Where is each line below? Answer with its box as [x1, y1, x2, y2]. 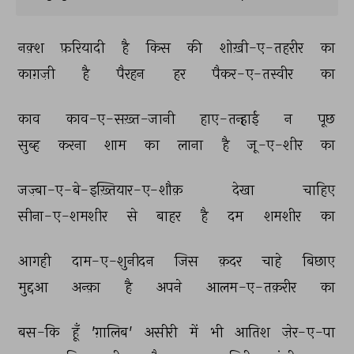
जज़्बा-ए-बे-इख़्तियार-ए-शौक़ [18, 180, 186, 199]
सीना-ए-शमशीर [18, 206, 111, 225]
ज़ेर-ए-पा [282, 322, 338, 341]
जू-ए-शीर [247, 135, 306, 154]
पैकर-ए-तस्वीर [213, 64, 296, 83]
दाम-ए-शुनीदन [71, 251, 157, 270]
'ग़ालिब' [91, 322, 136, 341]
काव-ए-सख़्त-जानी [66, 109, 178, 128]
